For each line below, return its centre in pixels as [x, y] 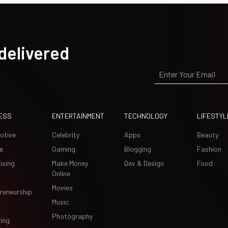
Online [61, 173]
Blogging [138, 149]
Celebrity [65, 135]
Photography [72, 216]
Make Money [70, 163]
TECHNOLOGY [146, 116]
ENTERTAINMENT [78, 116]
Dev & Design [144, 163]
